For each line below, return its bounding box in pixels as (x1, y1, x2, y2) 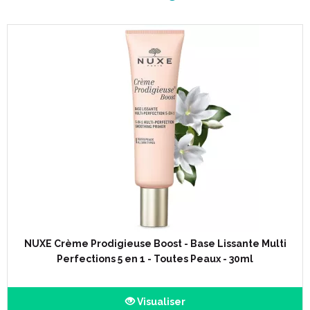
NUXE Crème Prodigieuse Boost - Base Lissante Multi (24, 238, 286, 249)
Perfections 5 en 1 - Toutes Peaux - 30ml (57, 253, 253, 264)
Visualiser (134, 296, 185, 307)
